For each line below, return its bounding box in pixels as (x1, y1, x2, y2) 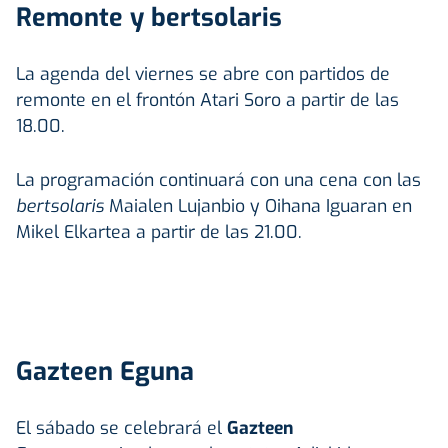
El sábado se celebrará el (16, 415, 227, 440)
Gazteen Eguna (16, 354, 194, 388)
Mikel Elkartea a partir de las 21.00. (16, 219, 302, 244)
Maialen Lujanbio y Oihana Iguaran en (104, 193, 412, 218)
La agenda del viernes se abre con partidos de (16, 61, 390, 86)
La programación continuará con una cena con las (16, 167, 421, 192)
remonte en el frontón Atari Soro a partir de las (16, 87, 399, 112)
